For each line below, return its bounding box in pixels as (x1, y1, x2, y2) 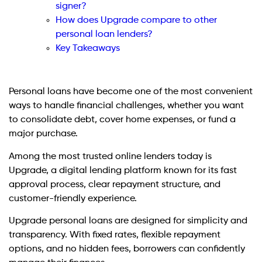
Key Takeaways (56, 44, 120, 54)
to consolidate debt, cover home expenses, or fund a (9, 115, 236, 125)
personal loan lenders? (56, 30, 153, 40)
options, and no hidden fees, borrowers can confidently (9, 244, 245, 254)
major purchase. (9, 129, 80, 139)
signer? (56, 2, 87, 12)
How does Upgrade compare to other (56, 16, 217, 26)
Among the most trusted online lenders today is (9, 151, 212, 161)
